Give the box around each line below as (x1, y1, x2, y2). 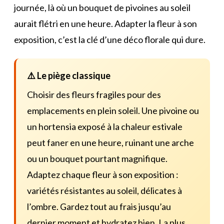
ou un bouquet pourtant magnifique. (27, 152, 167, 164)
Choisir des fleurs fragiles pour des (27, 88, 161, 100)
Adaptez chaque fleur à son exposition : (27, 168, 178, 180)
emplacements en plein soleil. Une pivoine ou (27, 104, 199, 116)
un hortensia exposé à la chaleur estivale (27, 120, 182, 132)
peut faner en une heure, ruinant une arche (27, 136, 194, 148)
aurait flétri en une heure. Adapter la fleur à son (14, 17, 197, 29)
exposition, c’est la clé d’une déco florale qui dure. (14, 33, 205, 45)
